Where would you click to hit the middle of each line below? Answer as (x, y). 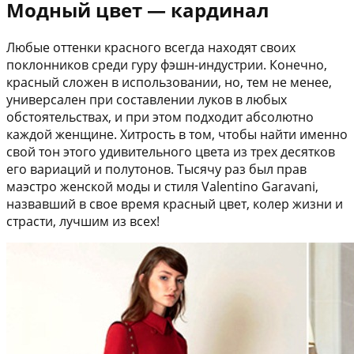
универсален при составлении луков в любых (147, 99)
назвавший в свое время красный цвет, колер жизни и (175, 203)
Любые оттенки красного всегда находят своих (151, 47)
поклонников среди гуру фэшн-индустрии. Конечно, (167, 64)
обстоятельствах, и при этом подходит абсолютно (160, 117)
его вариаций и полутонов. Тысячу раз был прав (156, 169)
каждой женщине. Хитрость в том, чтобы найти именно (177, 134)
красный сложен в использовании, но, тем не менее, (169, 82)
